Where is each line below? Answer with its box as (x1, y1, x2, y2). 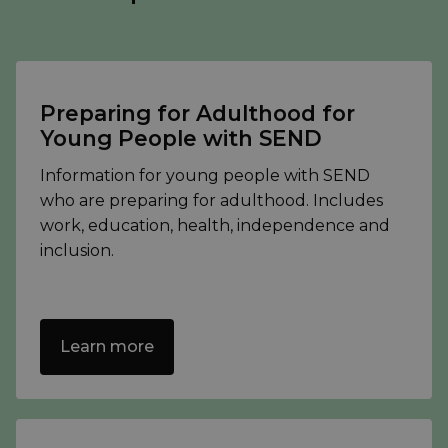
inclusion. (40, 241, 114, 261)
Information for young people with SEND (40, 166, 370, 186)
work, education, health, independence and (40, 216, 390, 236)
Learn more (60, 337, 154, 357)
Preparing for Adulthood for (40, 100, 355, 127)
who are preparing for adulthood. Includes (40, 191, 383, 211)
